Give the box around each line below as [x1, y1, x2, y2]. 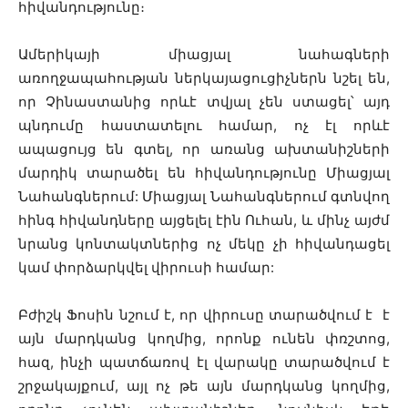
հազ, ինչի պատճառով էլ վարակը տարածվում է [18, 352, 390, 371]
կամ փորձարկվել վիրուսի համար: [18, 258, 274, 276]
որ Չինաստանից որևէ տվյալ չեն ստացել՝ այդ [18, 92, 390, 110]
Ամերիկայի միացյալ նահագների [18, 45, 390, 63]
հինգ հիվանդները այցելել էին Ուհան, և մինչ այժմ [18, 210, 390, 229]
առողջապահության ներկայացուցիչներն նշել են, [18, 68, 390, 87]
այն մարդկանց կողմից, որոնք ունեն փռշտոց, [18, 329, 390, 347]
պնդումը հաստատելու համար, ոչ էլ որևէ [18, 116, 390, 134]
